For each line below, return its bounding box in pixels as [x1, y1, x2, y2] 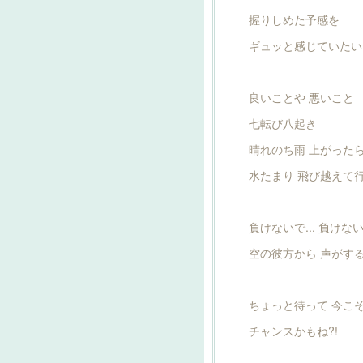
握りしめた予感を [249, 11, 340, 28]
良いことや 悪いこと [249, 89, 354, 105]
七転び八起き [249, 115, 317, 131]
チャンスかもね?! [249, 322, 338, 339]
